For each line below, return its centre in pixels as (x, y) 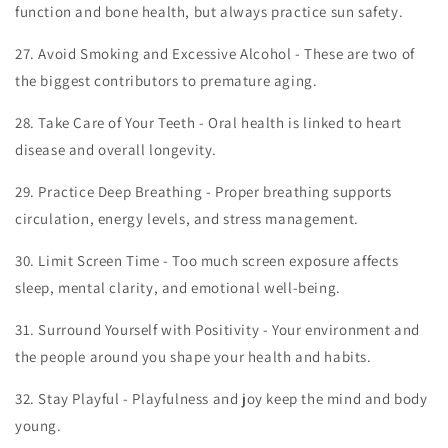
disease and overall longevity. (116, 149)
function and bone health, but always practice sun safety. (209, 11)
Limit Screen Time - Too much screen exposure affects (218, 260)
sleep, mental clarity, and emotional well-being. (178, 287)
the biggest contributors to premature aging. (166, 80)
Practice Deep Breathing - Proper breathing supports (215, 191)
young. (38, 425)
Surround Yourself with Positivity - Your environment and (229, 329)
